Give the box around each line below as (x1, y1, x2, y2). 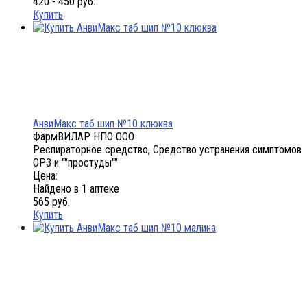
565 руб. (33, 195, 70, 209)
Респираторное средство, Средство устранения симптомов (33, 143, 302, 157)
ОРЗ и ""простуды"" (33, 156, 118, 170)
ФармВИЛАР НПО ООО (33, 130, 134, 144)
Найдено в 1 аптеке (33, 182, 119, 196)
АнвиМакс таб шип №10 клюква (33, 117, 173, 131)
